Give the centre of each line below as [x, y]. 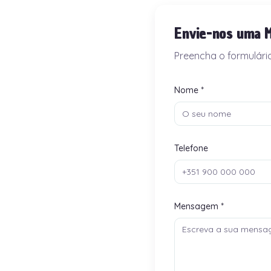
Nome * [189, 90]
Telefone [191, 148]
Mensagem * [199, 206]
